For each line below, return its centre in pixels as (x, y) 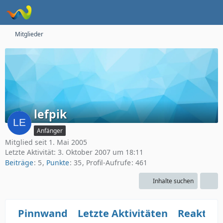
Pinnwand (43, 214)
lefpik (50, 114)
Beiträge (19, 163)
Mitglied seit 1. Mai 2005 (46, 142)
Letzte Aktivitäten (123, 214)
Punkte (58, 163)
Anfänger (50, 131)
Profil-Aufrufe (109, 163)
